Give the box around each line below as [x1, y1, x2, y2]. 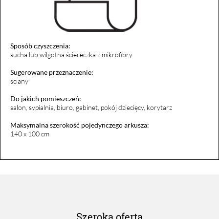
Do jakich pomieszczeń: [10, 94, 81, 103]
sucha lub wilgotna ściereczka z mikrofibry [10, 50, 132, 59]
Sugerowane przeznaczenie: [10, 67, 93, 76]
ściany [10, 76, 28, 85]
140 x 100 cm [10, 129, 49, 138]
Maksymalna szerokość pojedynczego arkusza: [10, 120, 149, 129]
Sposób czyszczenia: [10, 41, 70, 50]
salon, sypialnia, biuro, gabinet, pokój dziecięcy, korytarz [10, 103, 172, 111]
